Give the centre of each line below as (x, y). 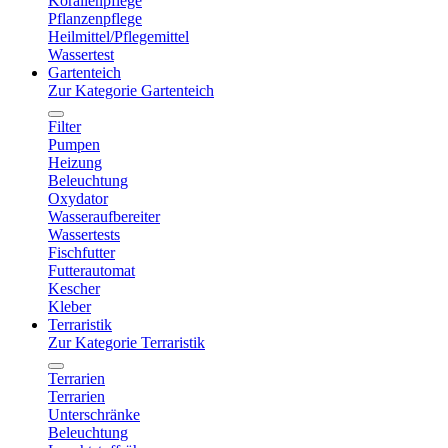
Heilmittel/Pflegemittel (118, 36)
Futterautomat (91, 270)
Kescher (74, 288)
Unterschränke (94, 414)
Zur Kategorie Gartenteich (131, 90)
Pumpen (74, 144)
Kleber (69, 306)
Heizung (75, 162)
